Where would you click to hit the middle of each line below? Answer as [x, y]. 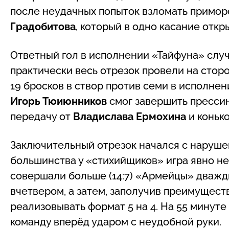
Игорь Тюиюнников [59, 101]
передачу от [42, 116]
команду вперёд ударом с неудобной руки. [116, 222]
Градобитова [43, 26]
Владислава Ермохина [130, 116]
